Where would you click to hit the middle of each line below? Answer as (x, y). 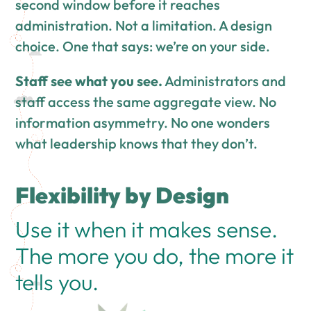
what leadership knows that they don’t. (137, 144)
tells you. (57, 282)
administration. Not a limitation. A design (144, 26)
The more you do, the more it (155, 256)
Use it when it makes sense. (147, 229)
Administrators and (225, 81)
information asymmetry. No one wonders (143, 123)
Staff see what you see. (89, 81)
